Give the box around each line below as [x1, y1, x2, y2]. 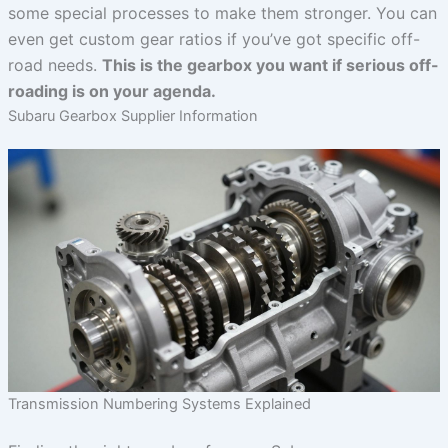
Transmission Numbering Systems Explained [7, 395, 311, 414]
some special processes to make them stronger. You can [7, 2, 437, 23]
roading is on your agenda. [7, 80, 216, 101]
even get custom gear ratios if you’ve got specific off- [7, 28, 420, 49]
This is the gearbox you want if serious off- [101, 54, 439, 75]
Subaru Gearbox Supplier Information [7, 106, 258, 125]
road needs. [7, 54, 102, 75]
